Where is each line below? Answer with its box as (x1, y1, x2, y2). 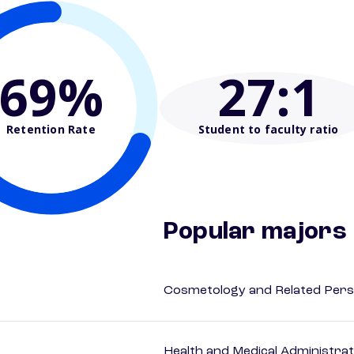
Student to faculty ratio (198, 121, 339, 137)
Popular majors (164, 220, 347, 246)
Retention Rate (6, 121, 96, 137)
